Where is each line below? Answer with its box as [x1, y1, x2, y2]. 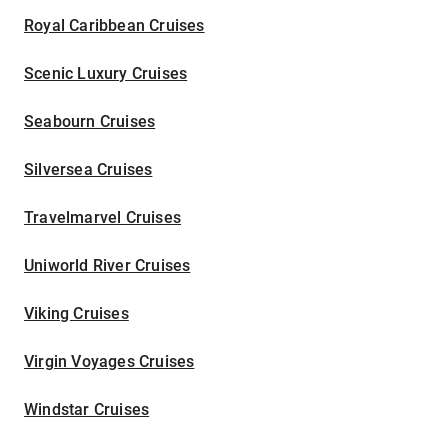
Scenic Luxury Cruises [24, 64, 188, 84]
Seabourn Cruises [24, 112, 156, 132]
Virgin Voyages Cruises [24, 352, 195, 372]
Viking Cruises [24, 304, 129, 324]
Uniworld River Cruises [24, 256, 191, 276]
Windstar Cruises [24, 400, 150, 420]
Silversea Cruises [24, 160, 153, 180]
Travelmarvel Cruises [24, 208, 181, 228]
